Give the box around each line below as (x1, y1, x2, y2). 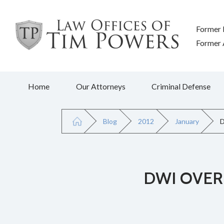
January (175, 116, 199, 125)
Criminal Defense (151, 81, 210, 91)
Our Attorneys (75, 81, 125, 91)
